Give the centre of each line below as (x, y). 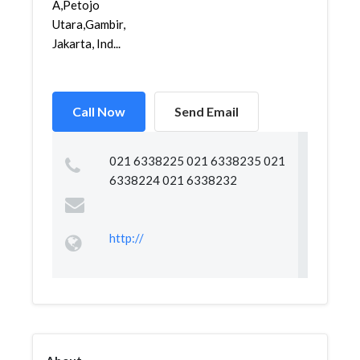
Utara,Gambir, (89, 24)
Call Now (99, 111)
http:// (126, 238)
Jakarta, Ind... (86, 43)
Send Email (207, 111)
